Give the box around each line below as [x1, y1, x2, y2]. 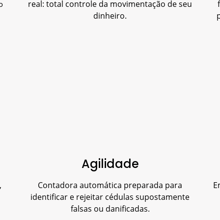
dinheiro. [93, 10, 127, 21]
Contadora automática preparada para [38, 179, 182, 191]
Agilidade [81, 155, 139, 172]
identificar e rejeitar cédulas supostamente [30, 191, 190, 202]
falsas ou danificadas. [70, 203, 150, 214]
